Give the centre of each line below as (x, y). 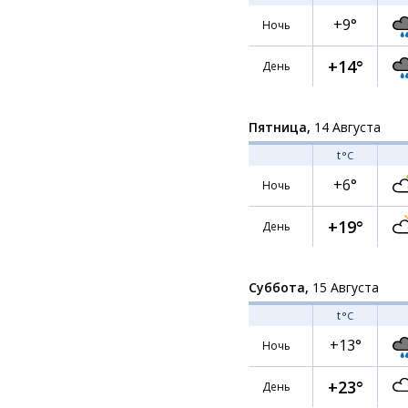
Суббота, (279, 287)
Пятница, (280, 127)
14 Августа (346, 127)
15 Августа (344, 287)
